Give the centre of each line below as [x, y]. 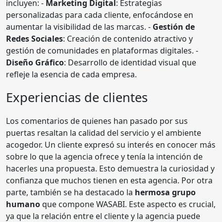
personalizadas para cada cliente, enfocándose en [100, 15]
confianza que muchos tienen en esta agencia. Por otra [109, 180]
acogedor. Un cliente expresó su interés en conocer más [111, 144]
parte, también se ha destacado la [70, 192]
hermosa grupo [165, 192]
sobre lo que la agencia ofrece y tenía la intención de [104, 156]
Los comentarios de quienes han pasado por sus [97, 121]
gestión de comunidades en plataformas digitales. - [102, 50]
